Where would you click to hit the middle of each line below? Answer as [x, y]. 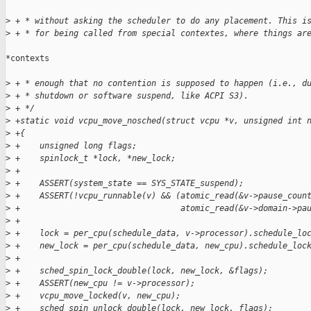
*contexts [27, 59]
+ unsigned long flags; [74, 146]
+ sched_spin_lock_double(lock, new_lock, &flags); [139, 271]
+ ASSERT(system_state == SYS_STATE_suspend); [127, 184]
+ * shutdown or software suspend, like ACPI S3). [129, 96]
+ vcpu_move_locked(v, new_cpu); [95, 296]
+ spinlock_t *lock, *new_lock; [93, 159]
